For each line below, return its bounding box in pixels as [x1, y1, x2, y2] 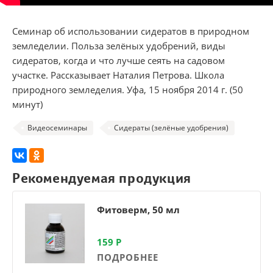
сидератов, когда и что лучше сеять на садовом [12, 54, 225, 66]
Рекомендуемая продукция [12, 169, 191, 186]
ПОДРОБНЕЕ [97, 250, 158, 263]
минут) [12, 97, 45, 110]
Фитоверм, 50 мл [97, 203, 180, 216]
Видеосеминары [27, 122, 87, 133]
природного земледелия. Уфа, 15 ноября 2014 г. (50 [12, 83, 243, 96]
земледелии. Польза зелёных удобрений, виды [12, 39, 225, 52]
